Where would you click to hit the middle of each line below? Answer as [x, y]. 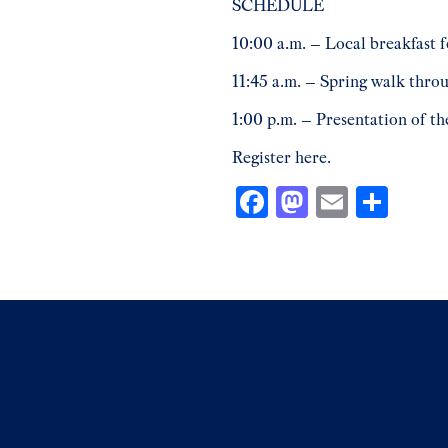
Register [263, 157]
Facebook [327, 201]
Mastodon [370, 201]
